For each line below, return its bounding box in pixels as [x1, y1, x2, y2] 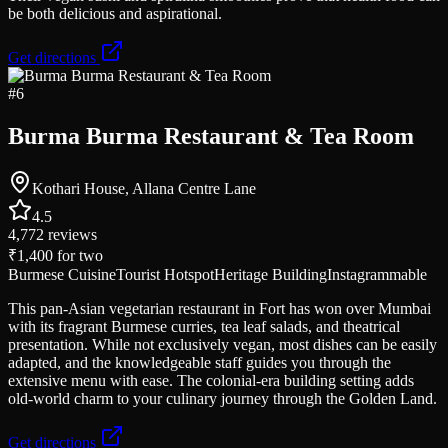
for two [53, 246, 103, 264]
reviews [44, 225, 97, 243]
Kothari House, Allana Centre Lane [32, 179, 256, 197]
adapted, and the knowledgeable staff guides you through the [8, 353, 391, 371]
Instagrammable [327, 265, 427, 283]
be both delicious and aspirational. [8, 5, 222, 23]
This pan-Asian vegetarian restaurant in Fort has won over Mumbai [8, 299, 431, 317]
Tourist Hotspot [116, 265, 214, 283]
